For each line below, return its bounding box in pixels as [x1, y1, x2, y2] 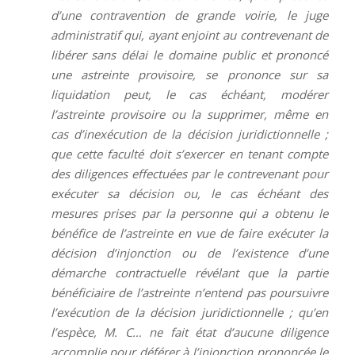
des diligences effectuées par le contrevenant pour [50, 165, 329, 181]
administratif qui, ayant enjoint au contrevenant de [50, 26, 329, 43]
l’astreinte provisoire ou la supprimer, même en [50, 105, 329, 122]
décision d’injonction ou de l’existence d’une [50, 244, 329, 261]
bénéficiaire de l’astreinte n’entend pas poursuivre [50, 284, 329, 300]
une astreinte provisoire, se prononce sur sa [50, 66, 329, 82]
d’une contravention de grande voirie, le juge [50, 6, 329, 23]
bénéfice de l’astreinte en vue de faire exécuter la [50, 224, 329, 241]
